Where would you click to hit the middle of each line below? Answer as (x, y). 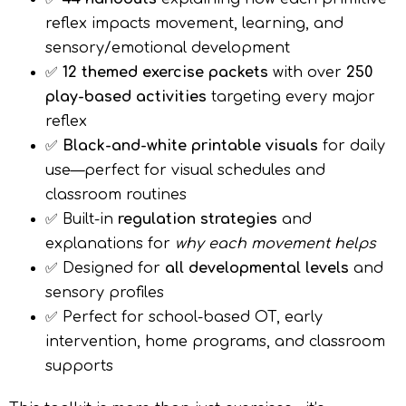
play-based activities (126, 97)
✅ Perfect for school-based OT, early (184, 318)
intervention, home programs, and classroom (215, 342)
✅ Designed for (105, 269)
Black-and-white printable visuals (190, 146)
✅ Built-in (82, 220)
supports (79, 367)
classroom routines (116, 195)
